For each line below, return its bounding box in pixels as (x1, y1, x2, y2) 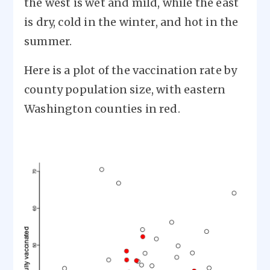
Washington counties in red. (24, 102, 180, 116)
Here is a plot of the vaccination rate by (24, 63, 237, 78)
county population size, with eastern (24, 83, 226, 97)
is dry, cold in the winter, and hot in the (24, 15, 239, 30)
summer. (24, 34, 72, 49)
